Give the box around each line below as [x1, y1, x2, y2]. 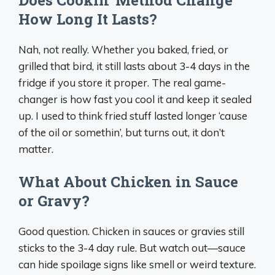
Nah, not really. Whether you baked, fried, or [18, 42, 228, 56]
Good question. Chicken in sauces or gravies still [18, 225, 244, 238]
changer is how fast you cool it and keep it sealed [18, 92, 252, 106]
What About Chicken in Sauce [18, 172, 238, 192]
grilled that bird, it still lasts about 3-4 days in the [18, 59, 250, 72]
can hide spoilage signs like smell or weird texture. [18, 258, 256, 271]
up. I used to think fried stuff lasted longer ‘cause [18, 109, 247, 122]
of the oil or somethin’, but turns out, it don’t [18, 125, 225, 139]
